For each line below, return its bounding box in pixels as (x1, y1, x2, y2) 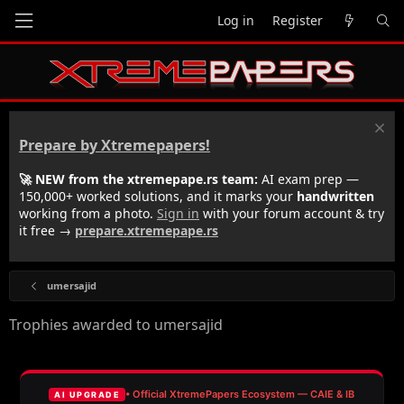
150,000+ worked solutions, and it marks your (19, 187, 297, 205)
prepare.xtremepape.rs (75, 221, 218, 239)
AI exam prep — (258, 170, 359, 188)
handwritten (297, 187, 374, 205)
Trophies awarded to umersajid (9, 314, 223, 335)
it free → (19, 221, 75, 239)
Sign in (157, 204, 199, 222)
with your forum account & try (199, 204, 384, 222)
